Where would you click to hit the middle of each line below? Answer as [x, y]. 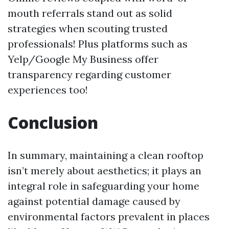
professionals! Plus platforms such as [98, 44]
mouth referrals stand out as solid [90, 13]
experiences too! [48, 90]
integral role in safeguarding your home [104, 186]
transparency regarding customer [89, 74]
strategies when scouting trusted [88, 28]
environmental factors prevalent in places [109, 216]
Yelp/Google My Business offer [83, 59]
